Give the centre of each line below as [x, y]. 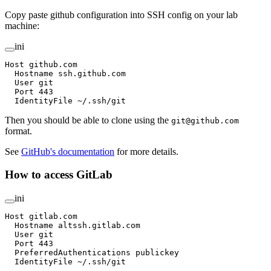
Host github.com [41, 64]
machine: [22, 25]
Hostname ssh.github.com [65, 73]
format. [18, 131]
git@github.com [205, 120]
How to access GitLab [60, 175]
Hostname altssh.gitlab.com [73, 226]
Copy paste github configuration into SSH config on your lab [121, 15]
